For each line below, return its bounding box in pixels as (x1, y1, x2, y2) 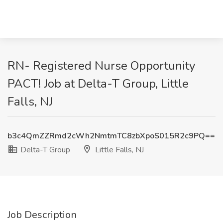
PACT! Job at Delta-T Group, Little (7, 76, 189, 92)
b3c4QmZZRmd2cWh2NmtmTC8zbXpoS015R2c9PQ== (7, 130, 215, 141)
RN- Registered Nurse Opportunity (7, 58, 195, 74)
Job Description (7, 208, 77, 222)
